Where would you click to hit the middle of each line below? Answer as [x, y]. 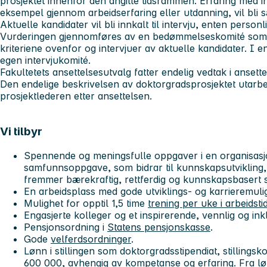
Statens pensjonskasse [159, 227]
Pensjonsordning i [66, 227]
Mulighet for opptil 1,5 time [86, 204]
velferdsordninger [91, 239]
